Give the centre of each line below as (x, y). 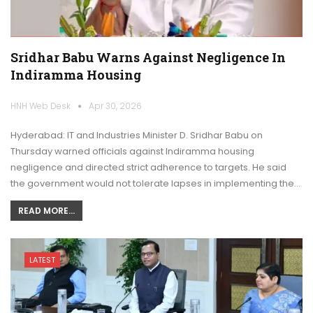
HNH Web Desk (42, 105)
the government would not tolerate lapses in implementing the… (155, 183)
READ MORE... (46, 210)
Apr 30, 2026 (115, 105)
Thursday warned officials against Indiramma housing (132, 151)
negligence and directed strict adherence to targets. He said (148, 167)
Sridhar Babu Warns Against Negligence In (148, 57)
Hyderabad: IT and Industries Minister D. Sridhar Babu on (137, 135)
